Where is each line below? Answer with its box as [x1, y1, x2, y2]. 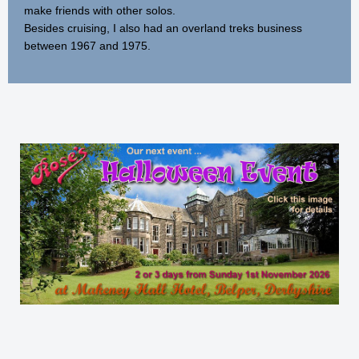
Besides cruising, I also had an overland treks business [24, 21, 302, 34]
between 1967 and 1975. [24, 38, 151, 52]
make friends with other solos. [24, 3, 175, 17]
